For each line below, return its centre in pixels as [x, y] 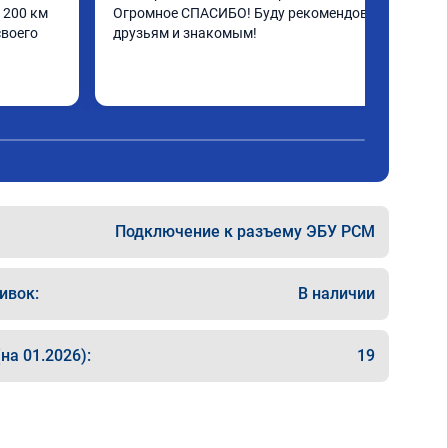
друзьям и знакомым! [185, 33]
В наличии [336, 293]
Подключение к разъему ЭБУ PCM [245, 231]
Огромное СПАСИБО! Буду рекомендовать [252, 13]
